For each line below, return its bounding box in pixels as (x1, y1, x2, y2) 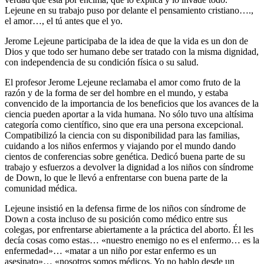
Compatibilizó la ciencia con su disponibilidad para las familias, (5, 130, 240, 140)
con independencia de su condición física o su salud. (5, 57, 199, 67)
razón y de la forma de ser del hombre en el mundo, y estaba (5, 87, 228, 98)
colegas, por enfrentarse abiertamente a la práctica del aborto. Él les (5, 224, 253, 235)
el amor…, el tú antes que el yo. (5, 15, 127, 26)
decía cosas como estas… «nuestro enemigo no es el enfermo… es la (5, 235, 259, 245)
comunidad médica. (5, 183, 77, 193)
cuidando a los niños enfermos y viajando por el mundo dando (5, 140, 236, 151)
